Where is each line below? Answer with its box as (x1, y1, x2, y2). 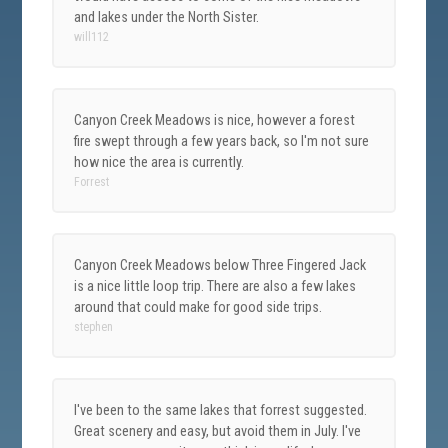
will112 (74, 29, 110, 44)
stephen (74, 319, 114, 334)
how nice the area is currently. (74, 153, 245, 171)
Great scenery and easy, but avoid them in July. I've (74, 422, 362, 440)
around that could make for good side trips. (74, 298, 323, 316)
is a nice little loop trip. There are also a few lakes (74, 277, 357, 295)
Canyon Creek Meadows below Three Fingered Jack (74, 256, 367, 274)
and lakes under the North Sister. (74, 8, 260, 26)
